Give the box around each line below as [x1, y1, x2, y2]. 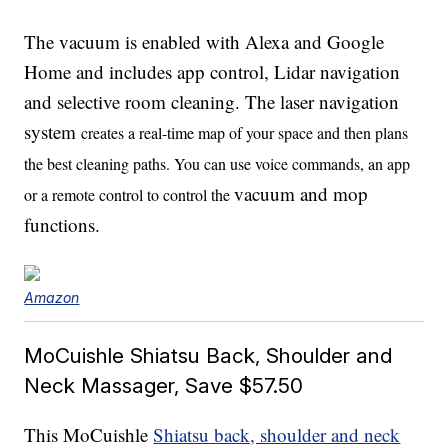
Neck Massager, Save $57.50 [24, 373, 304, 399]
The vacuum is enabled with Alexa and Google [24, 29, 385, 55]
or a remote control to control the [24, 184, 235, 206]
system [24, 119, 82, 145]
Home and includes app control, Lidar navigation [24, 59, 401, 85]
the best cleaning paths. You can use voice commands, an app [24, 153, 411, 175]
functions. [24, 212, 101, 238]
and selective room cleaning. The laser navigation [24, 89, 400, 115]
